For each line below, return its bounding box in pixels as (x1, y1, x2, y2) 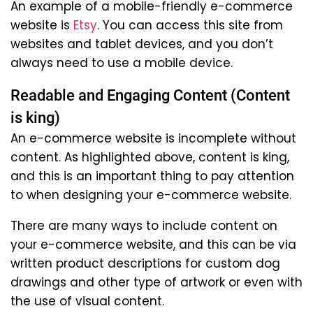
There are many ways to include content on (10, 217, 277, 234)
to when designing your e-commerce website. (10, 186, 291, 203)
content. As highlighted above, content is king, (10, 148, 289, 166)
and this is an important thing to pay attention (10, 167, 294, 184)
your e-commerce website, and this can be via (10, 235, 296, 253)
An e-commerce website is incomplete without (10, 129, 296, 147)
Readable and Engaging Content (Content (10, 86, 290, 104)
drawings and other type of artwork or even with (10, 273, 303, 291)
